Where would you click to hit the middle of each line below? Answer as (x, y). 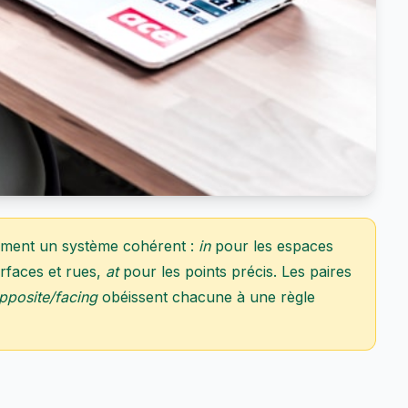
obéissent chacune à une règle (206, 297)
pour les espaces (272, 246)
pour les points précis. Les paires (235, 271)
